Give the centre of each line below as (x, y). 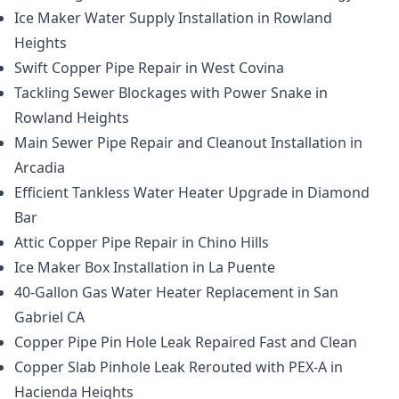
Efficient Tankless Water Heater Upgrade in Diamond (192, 192)
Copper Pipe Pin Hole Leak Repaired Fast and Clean (186, 342)
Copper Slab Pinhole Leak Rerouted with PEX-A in (179, 367)
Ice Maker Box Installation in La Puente (145, 267)
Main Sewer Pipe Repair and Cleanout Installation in (188, 142)
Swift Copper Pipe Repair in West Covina (149, 68)
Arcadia (40, 167)
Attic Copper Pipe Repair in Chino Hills (142, 242)
